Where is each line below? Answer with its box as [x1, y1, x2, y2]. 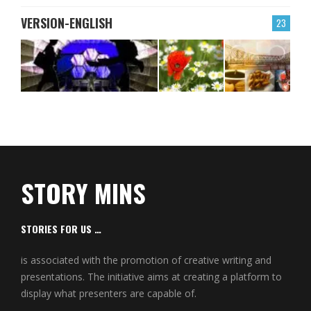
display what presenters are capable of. [21, 287, 196, 301]
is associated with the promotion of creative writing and [21, 253, 271, 267]
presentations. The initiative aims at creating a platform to [21, 270, 282, 284]
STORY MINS [21, 174, 146, 212]
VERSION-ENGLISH [21, 14, 112, 33]
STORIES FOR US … [21, 221, 101, 237]
